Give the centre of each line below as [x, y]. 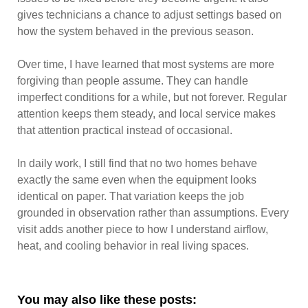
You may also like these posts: [107, 300]
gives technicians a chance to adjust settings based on [150, 15]
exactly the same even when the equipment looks [137, 180]
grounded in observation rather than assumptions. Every [153, 213]
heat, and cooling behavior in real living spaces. [133, 246]
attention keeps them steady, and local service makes [146, 114]
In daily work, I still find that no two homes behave [137, 163]
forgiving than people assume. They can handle [133, 81]
